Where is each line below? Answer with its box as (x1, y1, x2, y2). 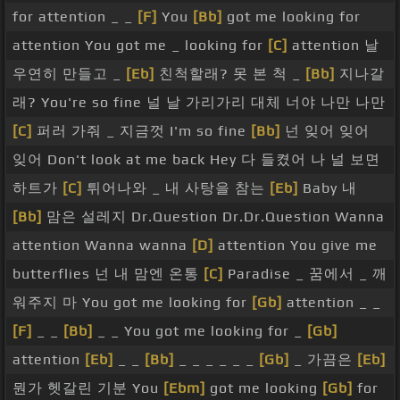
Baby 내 (298, 179, 357, 197)
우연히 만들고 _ (12, 65, 126, 83)
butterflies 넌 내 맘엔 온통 (12, 265, 204, 283)
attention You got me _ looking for (12, 37, 268, 54)
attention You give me (213, 237, 378, 254)
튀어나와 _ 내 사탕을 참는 (82, 179, 270, 197)
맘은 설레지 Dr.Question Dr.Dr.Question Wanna (42, 208, 385, 226)
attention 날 (287, 37, 379, 54)
